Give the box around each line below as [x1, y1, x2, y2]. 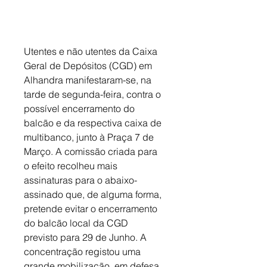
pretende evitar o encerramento [24, 203, 160, 215]
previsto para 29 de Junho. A [24, 231, 149, 244]
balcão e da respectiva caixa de [24, 117, 164, 129]
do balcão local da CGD [24, 217, 131, 229]
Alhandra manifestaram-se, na [24, 74, 154, 86]
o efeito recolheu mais [24, 160, 120, 172]
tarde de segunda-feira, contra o [24, 88, 163, 101]
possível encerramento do [24, 103, 137, 115]
